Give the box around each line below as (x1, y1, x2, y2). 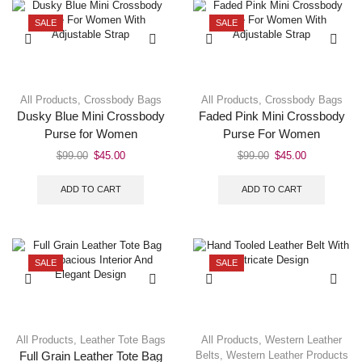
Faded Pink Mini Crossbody (198, 109, 345, 123)
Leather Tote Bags (79, 334, 166, 347)
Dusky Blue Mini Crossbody (16, 109, 165, 123)
